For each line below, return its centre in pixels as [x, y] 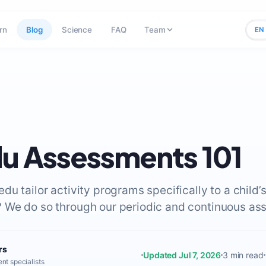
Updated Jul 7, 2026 [182, 255]
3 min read [243, 255]
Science [77, 30]
